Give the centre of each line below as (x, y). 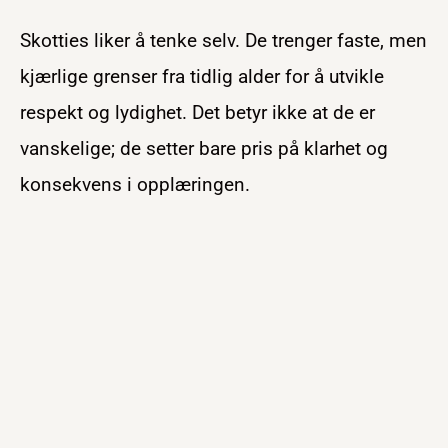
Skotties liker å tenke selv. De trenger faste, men (223, 40)
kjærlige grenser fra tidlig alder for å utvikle (202, 76)
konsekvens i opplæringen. (135, 184)
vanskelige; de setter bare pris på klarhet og (204, 148)
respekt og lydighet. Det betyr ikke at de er (197, 112)
